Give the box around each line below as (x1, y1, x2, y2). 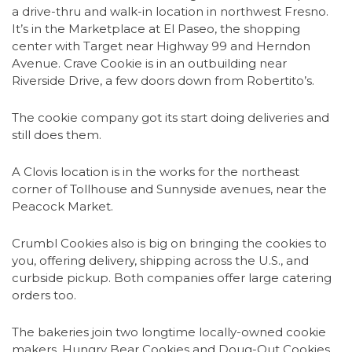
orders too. (12, 288, 76, 302)
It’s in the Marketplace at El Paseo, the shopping (12, 21, 300, 36)
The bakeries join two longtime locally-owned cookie (12, 324, 326, 339)
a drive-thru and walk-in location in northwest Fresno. (12, 4, 328, 19)
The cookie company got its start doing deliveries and (12, 110, 329, 125)
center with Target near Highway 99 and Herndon (12, 38, 310, 53)
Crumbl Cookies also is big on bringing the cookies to (12, 236, 327, 251)
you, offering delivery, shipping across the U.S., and (12, 253, 309, 268)
